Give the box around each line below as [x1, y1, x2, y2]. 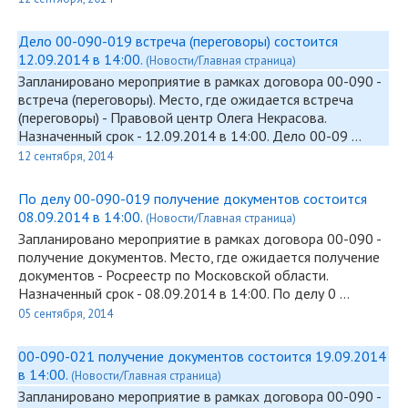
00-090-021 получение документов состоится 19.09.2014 [18, 347, 386, 365]
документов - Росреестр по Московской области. [18, 266, 328, 284]
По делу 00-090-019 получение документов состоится [18, 189, 367, 208]
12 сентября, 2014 [18, 148, 113, 164]
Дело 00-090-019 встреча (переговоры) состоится [18, 32, 338, 50]
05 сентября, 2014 [18, 306, 113, 321]
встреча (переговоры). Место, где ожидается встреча [18, 90, 353, 108]
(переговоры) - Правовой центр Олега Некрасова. [18, 108, 326, 127]
